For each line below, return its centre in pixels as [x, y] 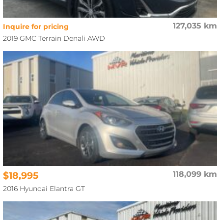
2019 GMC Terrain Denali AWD [54, 38]
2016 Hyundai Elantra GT [44, 188]
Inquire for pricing [36, 27]
